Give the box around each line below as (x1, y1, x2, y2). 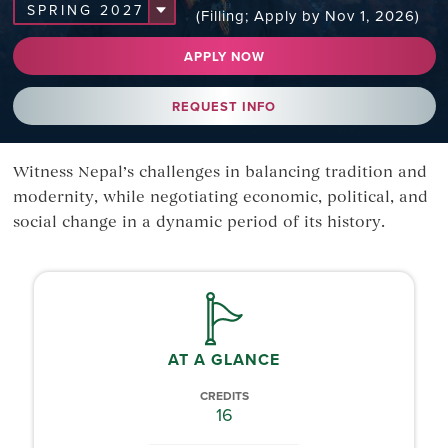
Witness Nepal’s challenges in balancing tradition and (12, 165, 427, 182)
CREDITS (199, 387, 249, 405)
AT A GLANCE (168, 348, 280, 372)
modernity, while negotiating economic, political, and (12, 190, 428, 207)
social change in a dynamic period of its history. (12, 215, 385, 232)
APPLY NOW (183, 46, 265, 66)
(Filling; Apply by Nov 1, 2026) (195, 5, 420, 27)
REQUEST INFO (172, 96, 276, 116)
